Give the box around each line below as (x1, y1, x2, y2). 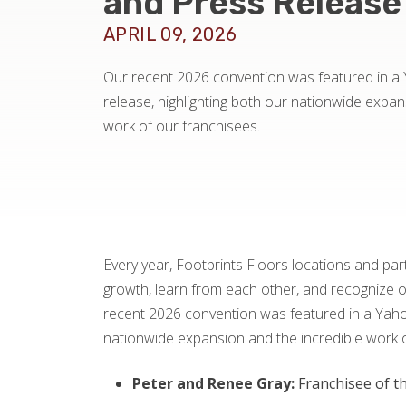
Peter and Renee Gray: (132, 373, 295, 394)
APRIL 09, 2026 (103, 23, 237, 45)
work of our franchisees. (103, 115, 260, 136)
